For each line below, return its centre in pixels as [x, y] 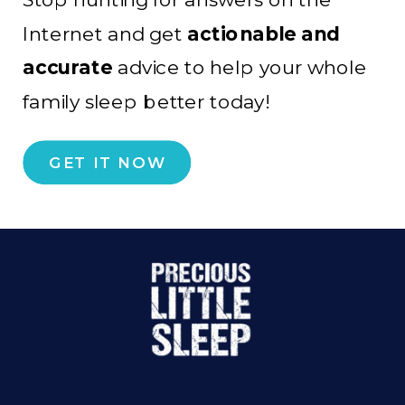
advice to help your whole [240, 68]
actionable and [264, 33]
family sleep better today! [148, 102]
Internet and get [105, 33]
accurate [68, 68]
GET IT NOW [108, 163]
